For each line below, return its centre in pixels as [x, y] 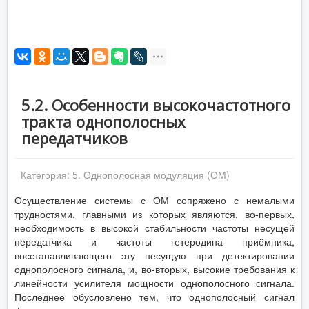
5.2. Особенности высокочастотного [156, 105]
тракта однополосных [103, 121]
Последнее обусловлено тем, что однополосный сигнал [154, 297]
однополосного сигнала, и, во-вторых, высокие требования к [154, 269]
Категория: [47, 175]
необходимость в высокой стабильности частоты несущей [154, 228]
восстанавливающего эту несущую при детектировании [154, 255]
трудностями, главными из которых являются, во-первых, [154, 214]
